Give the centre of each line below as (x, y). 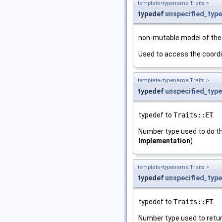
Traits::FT (193, 201)
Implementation (164, 140)
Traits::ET (193, 115)
